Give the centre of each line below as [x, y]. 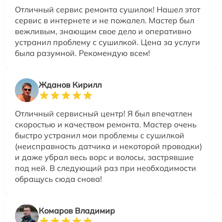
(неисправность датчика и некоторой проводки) [109, 146]
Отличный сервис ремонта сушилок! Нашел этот [108, 9]
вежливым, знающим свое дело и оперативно [103, 31]
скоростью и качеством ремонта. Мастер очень [106, 124]
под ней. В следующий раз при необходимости [106, 168]
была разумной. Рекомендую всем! [83, 53]
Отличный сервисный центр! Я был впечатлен [104, 113]
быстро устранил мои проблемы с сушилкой [100, 135]
